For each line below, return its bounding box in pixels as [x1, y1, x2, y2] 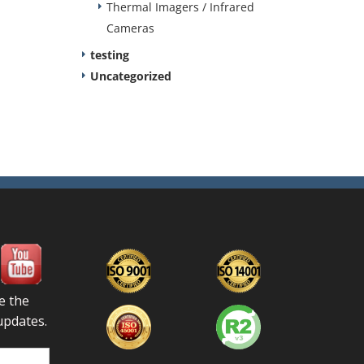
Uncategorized [90, 68, 171, 84]
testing [90, 47, 129, 63]
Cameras [106, 20, 154, 36]
